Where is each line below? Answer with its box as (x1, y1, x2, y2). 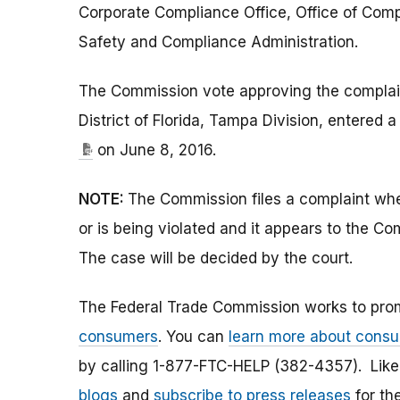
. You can (158, 328, 229, 346)
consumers (79, 328, 158, 346)
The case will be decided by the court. (79, 249, 353, 268)
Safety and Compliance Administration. (79, 33, 358, 52)
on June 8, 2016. (93, 141, 216, 160)
